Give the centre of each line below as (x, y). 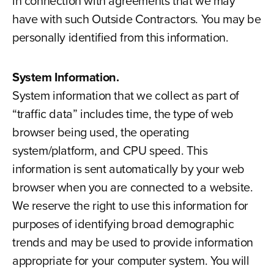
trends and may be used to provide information (132, 242)
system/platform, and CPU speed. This (110, 150)
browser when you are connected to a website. (132, 187)
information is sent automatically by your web (128, 169)
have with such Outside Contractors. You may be (136, 19)
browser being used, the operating (100, 132)
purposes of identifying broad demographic (123, 224)
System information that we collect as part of (125, 95)
